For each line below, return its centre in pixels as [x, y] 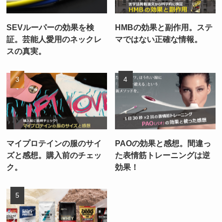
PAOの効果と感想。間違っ [163, 143]
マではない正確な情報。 [159, 39]
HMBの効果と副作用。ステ [164, 27]
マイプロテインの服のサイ [54, 143]
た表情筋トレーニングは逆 [163, 155]
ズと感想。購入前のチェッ [54, 155]
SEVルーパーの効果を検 [51, 27]
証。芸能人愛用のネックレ [54, 39]
